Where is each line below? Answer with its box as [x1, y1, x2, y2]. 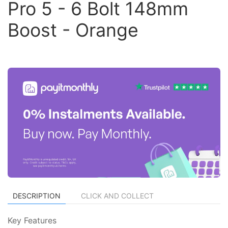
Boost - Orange [8, 19, 138, 41]
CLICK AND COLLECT [81, 191, 154, 200]
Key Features [8, 215, 56, 225]
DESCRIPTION [13, 191, 61, 200]
